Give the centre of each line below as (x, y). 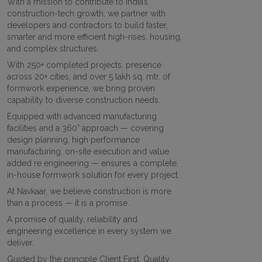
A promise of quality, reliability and (72, 220)
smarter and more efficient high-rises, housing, (94, 37)
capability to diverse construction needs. (84, 100)
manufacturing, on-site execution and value (88, 152)
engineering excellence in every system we (89, 231)
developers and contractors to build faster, (87, 25)
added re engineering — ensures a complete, (93, 163)
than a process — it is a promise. (68, 203)
